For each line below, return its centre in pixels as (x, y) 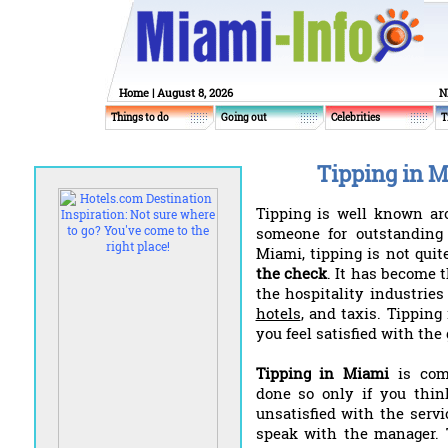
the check (291, 273)
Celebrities (355, 117)
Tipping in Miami (322, 373)
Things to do (140, 117)
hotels (278, 313)
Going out (244, 117)
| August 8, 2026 (191, 92)
